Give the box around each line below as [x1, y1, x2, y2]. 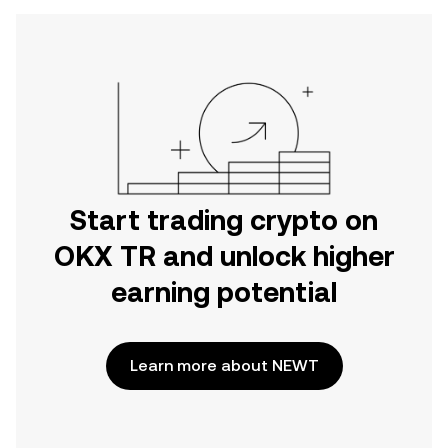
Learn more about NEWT [129, 356, 319, 375]
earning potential [111, 276, 337, 308]
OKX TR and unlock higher [53, 240, 395, 272]
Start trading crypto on [70, 204, 378, 236]
